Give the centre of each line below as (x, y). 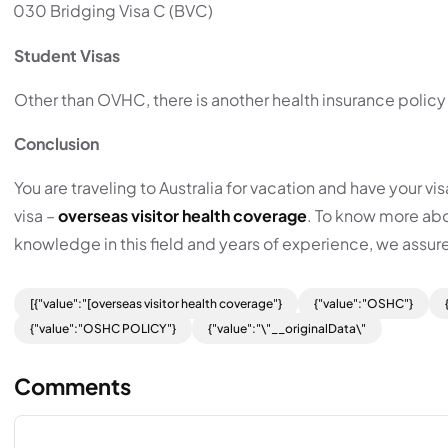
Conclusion (56, 143)
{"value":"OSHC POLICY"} (103, 328)
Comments (72, 385)
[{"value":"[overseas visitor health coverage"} (156, 303)
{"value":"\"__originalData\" (287, 328)
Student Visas (67, 55)
